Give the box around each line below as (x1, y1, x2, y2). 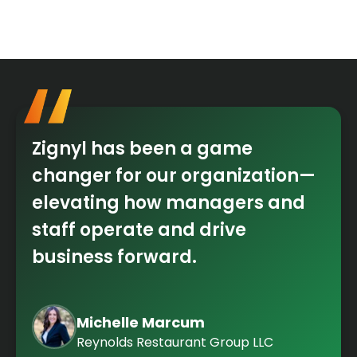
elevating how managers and (32, 190, 305, 215)
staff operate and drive (32, 217, 246, 242)
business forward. (32, 244, 197, 269)
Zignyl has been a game (32, 135, 253, 161)
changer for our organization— (32, 163, 316, 188)
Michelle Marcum (76, 312, 205, 332)
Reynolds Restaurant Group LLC (76, 332, 273, 351)
